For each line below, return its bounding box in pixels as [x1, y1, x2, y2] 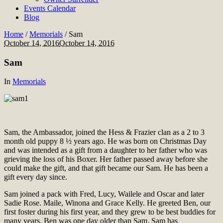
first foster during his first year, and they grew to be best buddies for [4, 208, 216, 217]
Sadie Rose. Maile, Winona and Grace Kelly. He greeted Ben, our [4, 199, 211, 208]
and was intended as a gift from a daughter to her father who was [4, 146, 207, 155]
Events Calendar [24, 4, 76, 12]
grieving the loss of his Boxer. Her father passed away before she [4, 155, 208, 164]
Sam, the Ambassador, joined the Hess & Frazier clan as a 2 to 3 [4, 128, 205, 137]
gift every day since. [4, 173, 67, 182]
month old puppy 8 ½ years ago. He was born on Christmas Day [4, 137, 207, 146]
